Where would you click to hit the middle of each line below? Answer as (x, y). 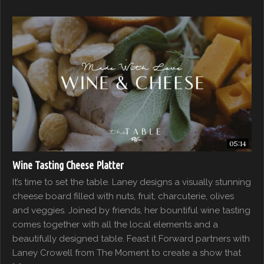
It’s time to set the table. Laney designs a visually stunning (132, 182)
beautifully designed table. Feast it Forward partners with (131, 238)
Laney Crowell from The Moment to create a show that (127, 253)
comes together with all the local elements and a (115, 224)
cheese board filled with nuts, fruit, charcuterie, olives (123, 196)
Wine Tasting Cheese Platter (68, 165)
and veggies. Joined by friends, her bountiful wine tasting (131, 210)
